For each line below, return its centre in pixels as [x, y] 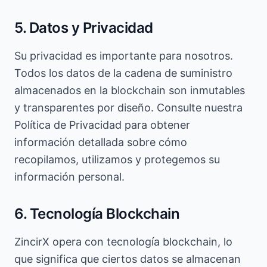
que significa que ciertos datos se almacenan [128, 259]
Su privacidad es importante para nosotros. [124, 56]
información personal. [69, 177]
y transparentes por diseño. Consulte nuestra [128, 108]
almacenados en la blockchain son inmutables [130, 90]
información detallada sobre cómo [101, 142]
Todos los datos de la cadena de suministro [123, 73]
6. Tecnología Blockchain [97, 214]
